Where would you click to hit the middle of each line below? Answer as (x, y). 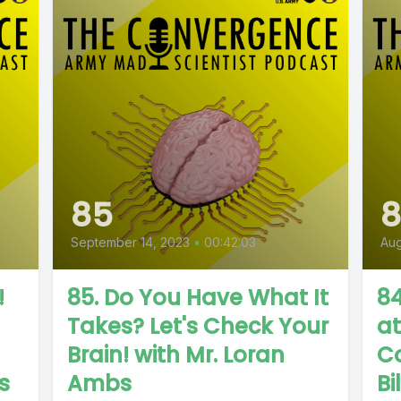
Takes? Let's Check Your (197, 327)
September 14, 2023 (130, 243)
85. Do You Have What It (197, 298)
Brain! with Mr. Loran (175, 355)
